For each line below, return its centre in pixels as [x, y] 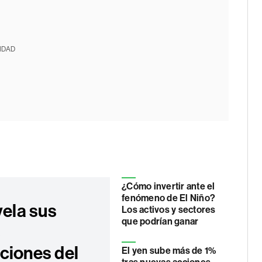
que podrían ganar [160, 221]
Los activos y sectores [169, 210]
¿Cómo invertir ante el [168, 186]
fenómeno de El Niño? [168, 198]
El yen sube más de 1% [169, 251]
